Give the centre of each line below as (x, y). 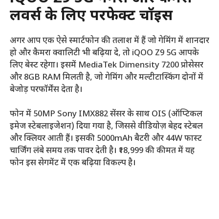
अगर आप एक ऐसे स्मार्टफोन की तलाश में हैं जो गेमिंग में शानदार (109, 41)
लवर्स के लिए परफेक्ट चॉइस (91, 16)
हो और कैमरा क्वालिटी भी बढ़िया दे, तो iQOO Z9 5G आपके (104, 53)
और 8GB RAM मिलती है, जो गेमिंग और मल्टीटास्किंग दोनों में (107, 77)
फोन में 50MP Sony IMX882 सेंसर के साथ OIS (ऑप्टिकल (106, 115)
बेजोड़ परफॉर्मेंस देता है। (46, 90)
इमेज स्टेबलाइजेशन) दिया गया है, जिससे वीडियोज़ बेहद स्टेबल (106, 127)
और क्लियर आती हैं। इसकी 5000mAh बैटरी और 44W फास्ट (106, 139)
